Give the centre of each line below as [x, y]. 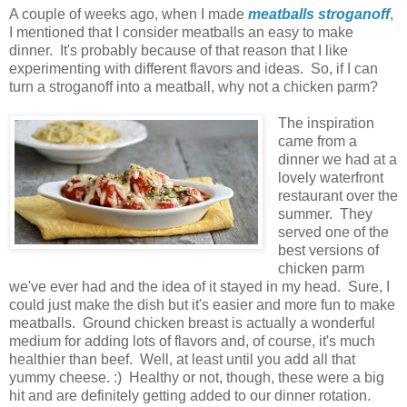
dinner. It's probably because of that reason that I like [179, 51]
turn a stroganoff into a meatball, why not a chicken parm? [194, 87]
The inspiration [326, 124]
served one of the [333, 233]
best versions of [328, 251]
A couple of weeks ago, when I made [129, 15]
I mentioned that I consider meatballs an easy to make [181, 33]
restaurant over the [338, 196]
